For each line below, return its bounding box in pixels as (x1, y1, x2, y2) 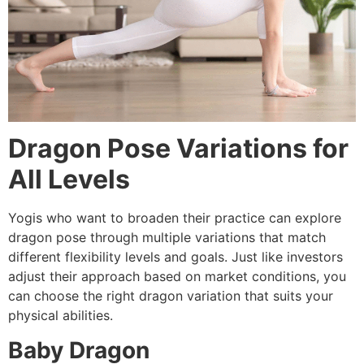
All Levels (8, 163, 130, 196)
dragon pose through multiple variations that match (8, 229, 326, 246)
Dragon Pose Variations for (8, 132, 349, 165)
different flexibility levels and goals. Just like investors (8, 249, 343, 266)
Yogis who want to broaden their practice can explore (8, 210, 341, 227)
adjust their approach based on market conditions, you (8, 268, 346, 285)
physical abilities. (8, 307, 113, 324)
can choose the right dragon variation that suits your (8, 288, 333, 305)
